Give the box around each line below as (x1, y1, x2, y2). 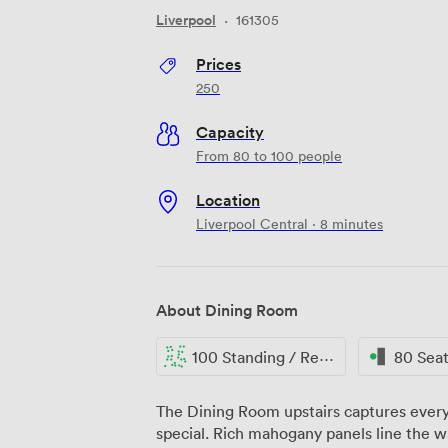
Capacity (196, 120, 264, 143)
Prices (196, 52, 241, 75)
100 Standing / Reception (192, 346, 319, 367)
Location (196, 188, 260, 211)
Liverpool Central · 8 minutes (196, 213, 383, 233)
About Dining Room (156, 298, 298, 321)
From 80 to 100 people (196, 145, 342, 165)
